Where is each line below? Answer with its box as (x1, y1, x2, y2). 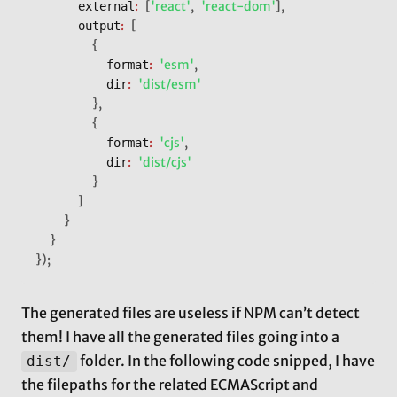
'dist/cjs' (138, 154, 191, 171)
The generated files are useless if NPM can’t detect (21, 304, 360, 323)
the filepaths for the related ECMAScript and (21, 376, 318, 394)
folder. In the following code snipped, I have (76, 352, 375, 370)
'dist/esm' (138, 76, 201, 93)
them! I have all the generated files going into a (21, 328, 339, 346)
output (78, 19, 121, 34)
